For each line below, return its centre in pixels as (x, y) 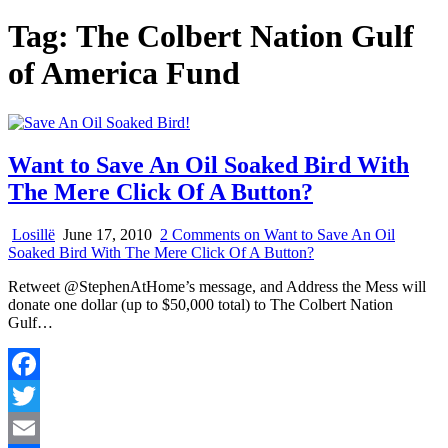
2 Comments (200, 234)
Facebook (39, 395)
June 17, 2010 (105, 234)
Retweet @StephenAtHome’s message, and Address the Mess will (217, 286)
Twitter (30, 427)
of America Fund (124, 73)
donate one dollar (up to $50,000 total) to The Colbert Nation (200, 304)
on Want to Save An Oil (317, 234)
